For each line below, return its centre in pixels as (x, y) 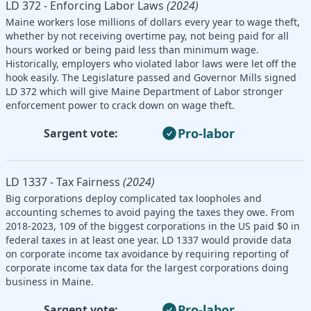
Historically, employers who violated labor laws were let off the (151, 63)
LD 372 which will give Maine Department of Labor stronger (144, 91)
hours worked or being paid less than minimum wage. (132, 49)
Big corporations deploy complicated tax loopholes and (134, 198)
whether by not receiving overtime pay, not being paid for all (147, 35)
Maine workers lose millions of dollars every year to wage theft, (153, 22)
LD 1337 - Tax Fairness (63, 182)
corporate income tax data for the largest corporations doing (147, 267)
